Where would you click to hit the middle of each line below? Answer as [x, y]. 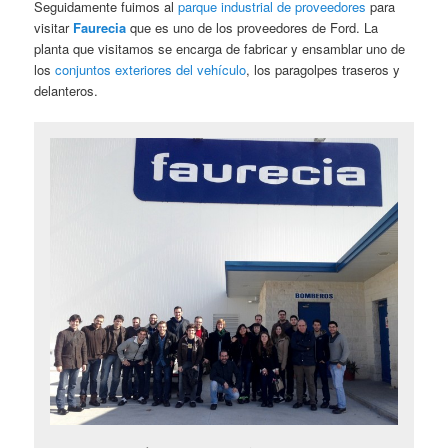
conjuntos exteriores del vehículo [151, 69]
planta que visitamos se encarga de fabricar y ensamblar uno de [220, 48]
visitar [54, 27]
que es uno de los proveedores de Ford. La [252, 27]
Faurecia [100, 27]
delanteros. [66, 90]
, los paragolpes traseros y [323, 69]
